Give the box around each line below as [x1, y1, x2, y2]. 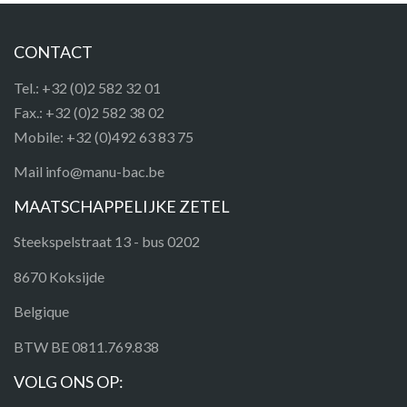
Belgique [14, 303, 69, 320]
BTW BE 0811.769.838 [14, 337, 159, 355]
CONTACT [14, 42, 93, 62]
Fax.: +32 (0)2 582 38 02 [14, 103, 164, 121]
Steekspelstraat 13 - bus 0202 [14, 233, 200, 250]
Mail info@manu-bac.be [14, 163, 164, 180]
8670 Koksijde [14, 267, 107, 285]
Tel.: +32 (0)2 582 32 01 [14, 78, 161, 96]
